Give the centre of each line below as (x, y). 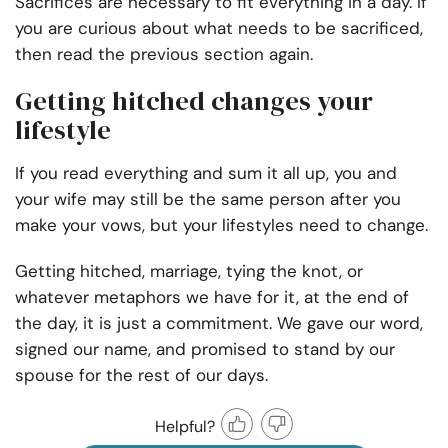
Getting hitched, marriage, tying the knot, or (189, 271)
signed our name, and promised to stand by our (205, 349)
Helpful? (185, 426)
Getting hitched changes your (194, 101)
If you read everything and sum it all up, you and (206, 173)
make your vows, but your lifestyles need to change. (221, 225)
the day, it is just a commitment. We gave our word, (219, 323)
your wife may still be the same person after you (208, 199)
